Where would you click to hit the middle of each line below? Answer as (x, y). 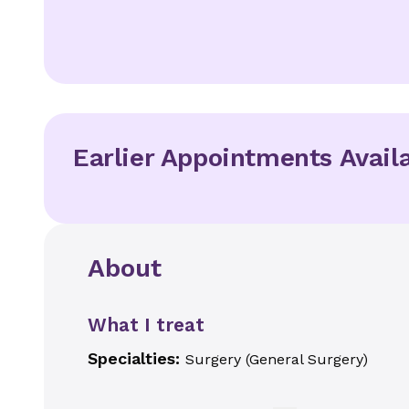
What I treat (146, 325)
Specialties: (136, 358)
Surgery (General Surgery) (277, 359)
